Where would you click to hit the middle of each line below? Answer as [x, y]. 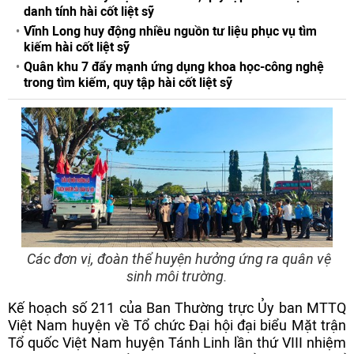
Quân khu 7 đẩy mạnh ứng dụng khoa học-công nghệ [174, 67]
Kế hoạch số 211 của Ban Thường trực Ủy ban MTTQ [177, 308]
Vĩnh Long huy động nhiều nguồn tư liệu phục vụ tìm [170, 31]
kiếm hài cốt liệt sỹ [77, 47]
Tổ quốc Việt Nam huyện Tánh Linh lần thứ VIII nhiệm [177, 343]
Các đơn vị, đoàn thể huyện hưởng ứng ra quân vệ [179, 259]
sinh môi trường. [177, 276]
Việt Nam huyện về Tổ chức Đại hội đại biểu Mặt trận [177, 325]
